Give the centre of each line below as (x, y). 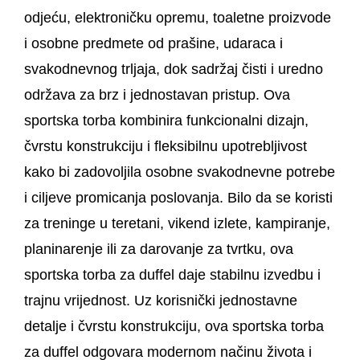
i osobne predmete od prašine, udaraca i (153, 43)
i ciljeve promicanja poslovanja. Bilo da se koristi (178, 197)
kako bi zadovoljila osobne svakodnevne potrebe (180, 172)
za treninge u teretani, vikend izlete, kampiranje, (177, 223)
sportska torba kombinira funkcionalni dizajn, (166, 120)
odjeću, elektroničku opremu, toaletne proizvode (178, 17)
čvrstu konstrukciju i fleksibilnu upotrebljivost (166, 146)
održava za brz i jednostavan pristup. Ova (157, 94)
